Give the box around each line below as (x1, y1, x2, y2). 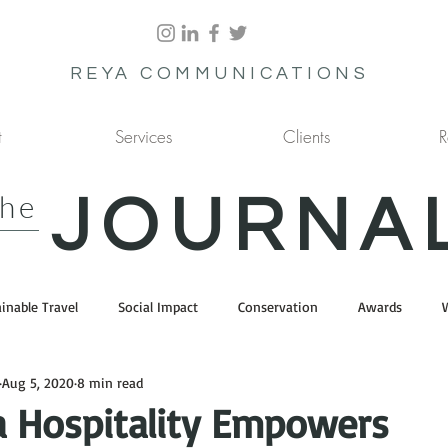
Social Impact (118, 297, 198, 315)
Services (115, 125, 172, 148)
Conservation (238, 297, 318, 315)
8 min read (77, 373, 143, 391)
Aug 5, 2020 (2, 373, 74, 391)
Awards (358, 297, 402, 315)
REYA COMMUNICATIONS (69, 64, 370, 83)
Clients (283, 125, 330, 148)
